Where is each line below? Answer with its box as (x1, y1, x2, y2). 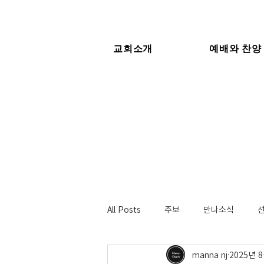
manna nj (192, 248, 227, 260)
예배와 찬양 (209, 42, 262, 54)
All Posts (107, 203, 141, 215)
